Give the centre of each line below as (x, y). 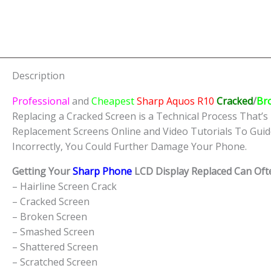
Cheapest (113, 101)
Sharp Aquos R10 (175, 101)
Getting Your (41, 171)
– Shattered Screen (55, 247)
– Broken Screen (50, 216)
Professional (42, 101)
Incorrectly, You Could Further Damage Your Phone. (129, 146)
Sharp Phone (102, 171)
